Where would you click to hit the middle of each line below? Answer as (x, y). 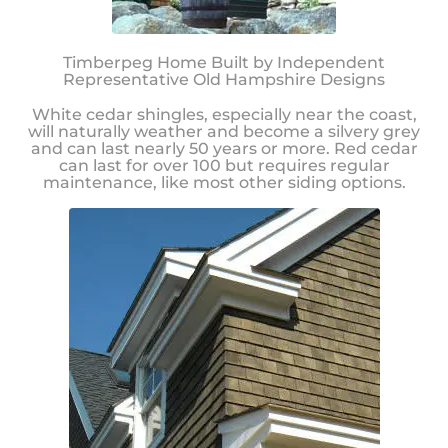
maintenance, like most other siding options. (224, 182)
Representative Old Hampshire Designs (224, 80)
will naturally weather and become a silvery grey (224, 131)
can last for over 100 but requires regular (224, 165)
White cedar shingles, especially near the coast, (224, 114)
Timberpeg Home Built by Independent (224, 63)
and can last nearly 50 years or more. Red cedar (224, 148)
